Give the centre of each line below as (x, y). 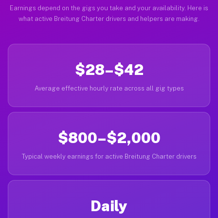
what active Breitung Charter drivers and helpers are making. (109, 19)
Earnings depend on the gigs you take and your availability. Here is (109, 8)
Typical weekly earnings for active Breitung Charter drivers (109, 156)
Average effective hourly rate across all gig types (109, 88)
